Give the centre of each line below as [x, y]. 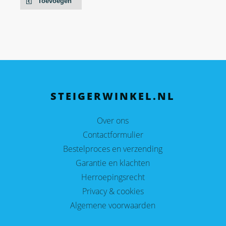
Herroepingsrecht [113, 177]
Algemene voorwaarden [113, 206]
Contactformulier [113, 135]
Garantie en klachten [113, 163]
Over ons [113, 121]
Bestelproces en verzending [113, 149]
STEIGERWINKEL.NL [113, 96]
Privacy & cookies [113, 191]
